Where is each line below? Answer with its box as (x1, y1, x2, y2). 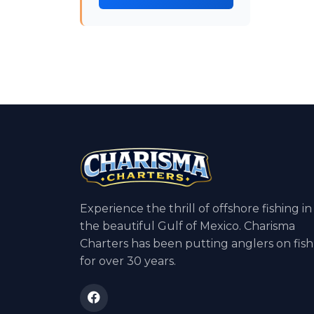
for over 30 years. (80, 254, 176, 268)
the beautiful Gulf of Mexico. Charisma (80, 219, 295, 233)
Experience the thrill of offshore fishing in (80, 202, 312, 215)
